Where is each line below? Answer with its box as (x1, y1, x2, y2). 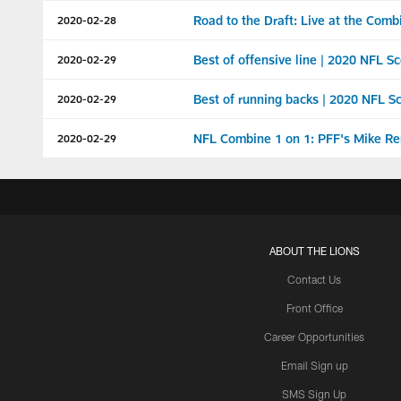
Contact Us (287, 273, 341, 286)
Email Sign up (280, 359, 348, 371)
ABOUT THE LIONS (269, 244, 360, 257)
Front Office (286, 302, 343, 314)
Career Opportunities (264, 330, 364, 343)
